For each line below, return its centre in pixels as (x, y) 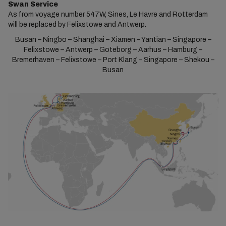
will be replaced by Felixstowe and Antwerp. (77, 25)
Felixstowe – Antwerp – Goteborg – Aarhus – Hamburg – (113, 50)
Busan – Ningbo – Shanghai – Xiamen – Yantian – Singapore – (113, 40)
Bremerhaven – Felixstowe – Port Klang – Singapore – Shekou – (113, 60)
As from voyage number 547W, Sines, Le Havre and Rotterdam (108, 15)
